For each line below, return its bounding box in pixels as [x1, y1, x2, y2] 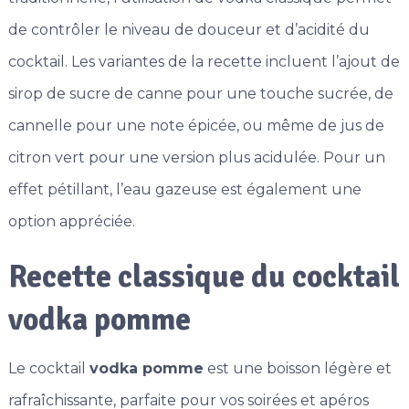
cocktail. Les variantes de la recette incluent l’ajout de [7, 53, 400, 71]
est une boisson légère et [203, 360, 392, 378]
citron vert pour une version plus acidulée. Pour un [7, 149, 385, 167]
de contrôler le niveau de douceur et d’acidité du [7, 21, 370, 39]
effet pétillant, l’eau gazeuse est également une [7, 181, 362, 199]
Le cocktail [7, 360, 89, 378]
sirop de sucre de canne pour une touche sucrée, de [7, 85, 393, 103]
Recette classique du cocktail [7, 257, 400, 297]
